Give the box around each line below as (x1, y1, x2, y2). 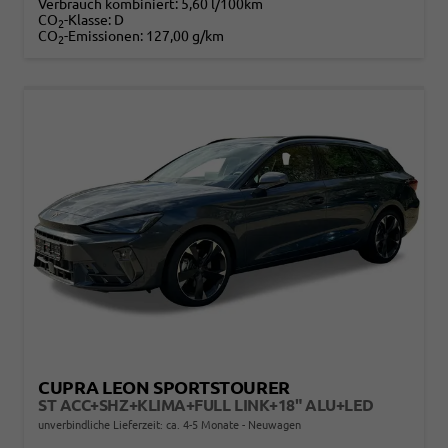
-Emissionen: (64, 28, 146, 45)
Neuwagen (245, 418, 301, 431)
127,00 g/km (146, 28, 224, 45)
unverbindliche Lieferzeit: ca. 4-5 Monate (38, 418, 242, 431)
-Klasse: (64, 12, 111, 29)
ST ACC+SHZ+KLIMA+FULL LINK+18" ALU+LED (38, 395, 374, 414)
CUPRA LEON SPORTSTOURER (38, 376, 290, 397)
